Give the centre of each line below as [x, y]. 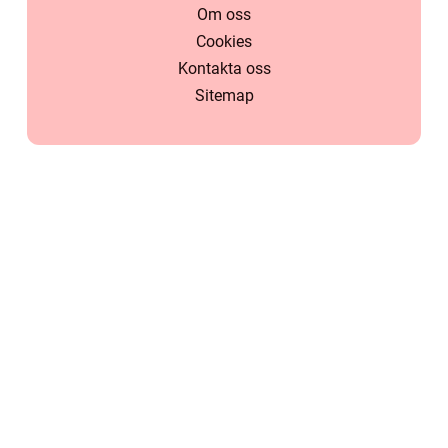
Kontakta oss [224, 69]
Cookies [224, 42]
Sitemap [224, 96]
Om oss [224, 15]
